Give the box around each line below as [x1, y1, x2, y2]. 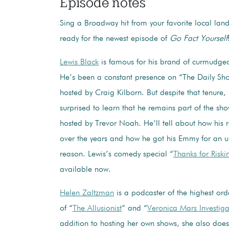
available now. [60, 165, 111, 174]
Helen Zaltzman [60, 189, 114, 197]
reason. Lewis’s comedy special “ [60, 150, 173, 158]
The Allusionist [73, 204, 122, 213]
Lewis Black [60, 58, 99, 66]
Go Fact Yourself [170, 34, 227, 43]
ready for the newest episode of [60, 34, 170, 43]
